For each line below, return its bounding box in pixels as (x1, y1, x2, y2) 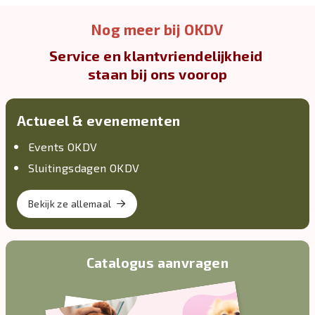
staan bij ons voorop (87, 65, 228, 83)
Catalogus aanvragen (86, 255, 229, 271)
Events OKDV (28, 140, 98, 154)
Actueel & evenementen (17, 112, 181, 129)
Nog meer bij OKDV (91, 20, 224, 39)
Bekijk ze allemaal (28, 198, 112, 210)
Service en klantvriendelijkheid (49, 47, 266, 65)
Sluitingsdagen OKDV (28, 161, 140, 175)
